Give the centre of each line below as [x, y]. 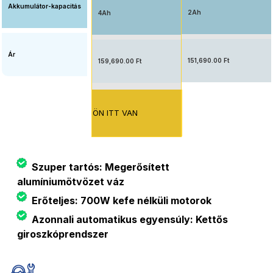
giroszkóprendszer [63, 234]
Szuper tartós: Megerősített [99, 167]
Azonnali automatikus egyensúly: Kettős [129, 219]
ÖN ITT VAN [115, 112]
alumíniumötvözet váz [71, 181]
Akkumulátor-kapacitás [44, 6]
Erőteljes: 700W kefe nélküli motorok [120, 200]
